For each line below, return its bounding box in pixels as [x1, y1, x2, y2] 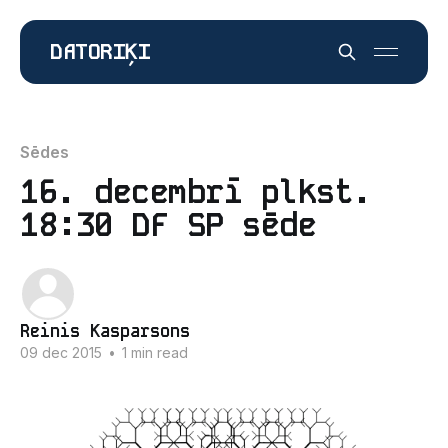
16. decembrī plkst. [20, 172, 372, 213]
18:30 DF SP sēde [20, 205, 317, 246]
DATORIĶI [50, 37, 151, 66]
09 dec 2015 [20, 344, 102, 361]
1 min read [118, 344, 188, 361]
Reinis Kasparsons [20, 320, 190, 342]
